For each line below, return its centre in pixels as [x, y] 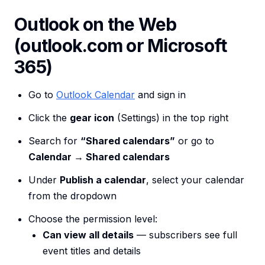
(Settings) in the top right [171, 118]
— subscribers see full [185, 235]
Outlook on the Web [96, 25]
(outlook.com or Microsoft [121, 46]
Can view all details [88, 235]
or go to [195, 141]
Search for [54, 141]
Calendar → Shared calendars [99, 157]
